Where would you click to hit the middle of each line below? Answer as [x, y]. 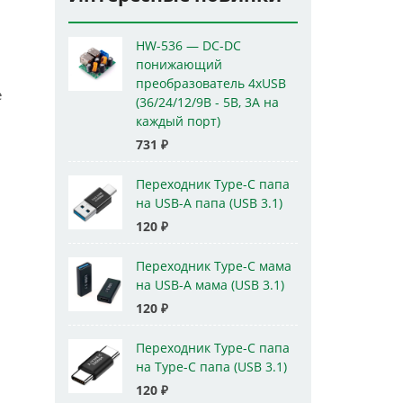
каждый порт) [178, 121]
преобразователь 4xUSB [211, 84]
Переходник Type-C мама [214, 266]
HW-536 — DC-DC [188, 46]
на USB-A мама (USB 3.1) [210, 285]
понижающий [179, 65]
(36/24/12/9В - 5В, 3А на [207, 103]
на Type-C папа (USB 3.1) [211, 367]
